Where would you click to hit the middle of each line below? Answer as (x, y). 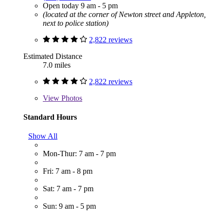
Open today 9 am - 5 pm (80, 5)
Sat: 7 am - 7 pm (68, 189)
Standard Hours (50, 117)
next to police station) (76, 23)
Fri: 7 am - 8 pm (68, 171)
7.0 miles (57, 65)
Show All (43, 136)
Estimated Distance (53, 56)
